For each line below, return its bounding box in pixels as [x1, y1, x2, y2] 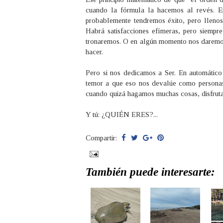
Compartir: [86, 134, 119, 142]
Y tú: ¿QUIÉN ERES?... [86, 111, 158, 119]
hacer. [86, 48, 103, 56]
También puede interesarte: [86, 166, 215, 179]
